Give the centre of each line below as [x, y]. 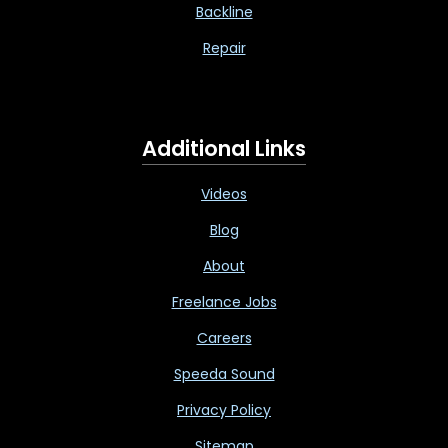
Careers [224, 338]
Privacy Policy [224, 410]
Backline [224, 12]
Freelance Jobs [224, 302]
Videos [224, 194]
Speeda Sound [224, 374]
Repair [224, 48]
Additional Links [224, 149]
